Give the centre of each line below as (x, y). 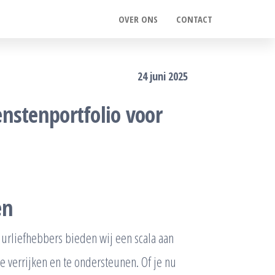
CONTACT (194, 19)
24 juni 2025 (163, 76)
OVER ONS (138, 19)
